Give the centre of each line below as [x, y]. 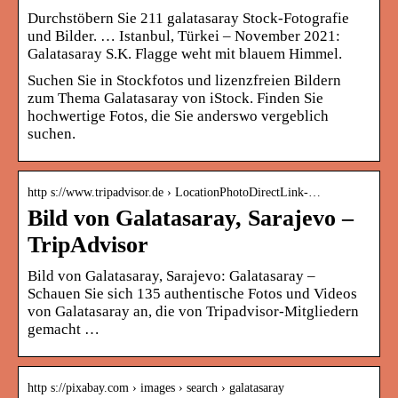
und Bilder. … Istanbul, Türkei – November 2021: [184, 36]
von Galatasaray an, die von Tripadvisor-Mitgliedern [193, 311]
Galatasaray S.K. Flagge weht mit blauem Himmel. [185, 53]
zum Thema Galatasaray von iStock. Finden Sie [175, 98]
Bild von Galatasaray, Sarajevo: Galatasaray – [171, 275]
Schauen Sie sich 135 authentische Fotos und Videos [192, 293]
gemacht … [64, 329]
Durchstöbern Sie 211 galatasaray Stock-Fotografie [188, 18]
